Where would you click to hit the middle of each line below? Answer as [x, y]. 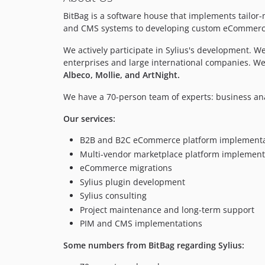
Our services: [89, 119]
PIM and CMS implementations [141, 224]
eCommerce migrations [126, 168]
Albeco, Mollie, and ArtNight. [122, 75]
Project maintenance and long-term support [167, 209]
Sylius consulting [113, 196]
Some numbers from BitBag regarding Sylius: [154, 245]
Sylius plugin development [132, 182]
